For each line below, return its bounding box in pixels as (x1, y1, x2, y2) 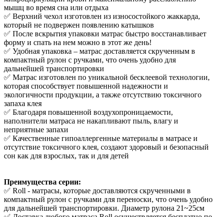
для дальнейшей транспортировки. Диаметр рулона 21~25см (4, 203, 204, 212)
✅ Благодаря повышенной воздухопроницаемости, (4, 108, 173, 116)
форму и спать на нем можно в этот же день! (4, 38, 152, 46)
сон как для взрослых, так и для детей (4, 151, 129, 160)
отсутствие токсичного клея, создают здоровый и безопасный (4, 142, 209, 151)
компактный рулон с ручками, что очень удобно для (4, 55, 176, 64)
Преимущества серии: (4, 177, 81, 186)
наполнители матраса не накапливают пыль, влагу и (4, 116, 178, 125)
